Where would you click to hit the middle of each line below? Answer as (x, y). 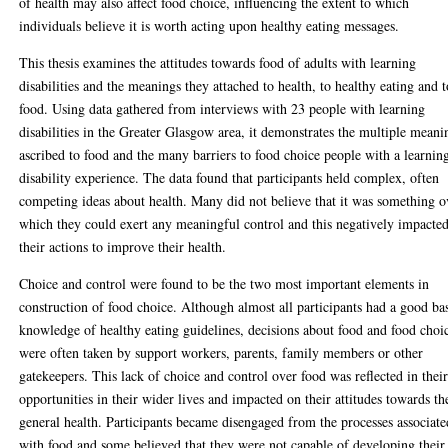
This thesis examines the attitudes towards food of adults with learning (218, 62)
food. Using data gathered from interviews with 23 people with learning (222, 108)
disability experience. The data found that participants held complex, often (229, 177)
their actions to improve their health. (123, 246)
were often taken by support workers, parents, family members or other (221, 352)
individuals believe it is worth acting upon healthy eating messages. (209, 25)
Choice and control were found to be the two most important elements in (224, 283)
